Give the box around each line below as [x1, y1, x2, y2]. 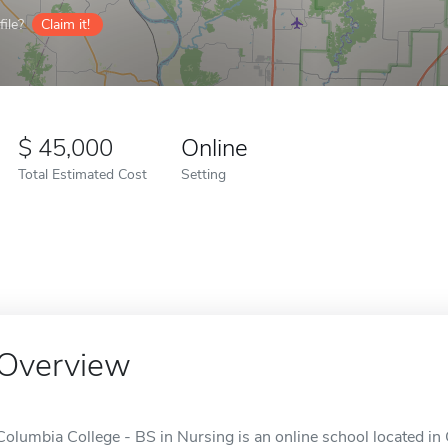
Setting [181, 164, 226, 184]
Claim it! [41, 15, 90, 34]
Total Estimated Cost [18, 164, 147, 184]
